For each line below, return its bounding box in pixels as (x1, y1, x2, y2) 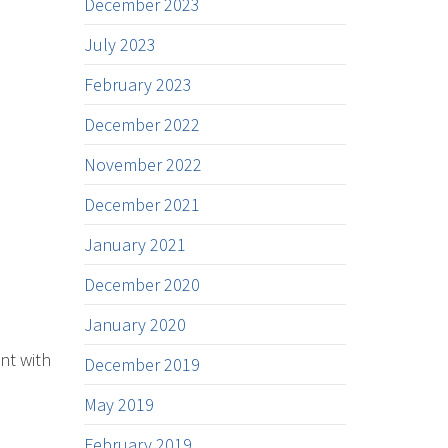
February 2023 (83, 73, 192, 96)
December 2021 (83, 193, 200, 216)
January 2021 (83, 233, 186, 256)
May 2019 (83, 393, 154, 416)
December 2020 (83, 273, 200, 296)
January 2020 (83, 313, 186, 336)
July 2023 (83, 33, 156, 56)
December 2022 (83, 113, 200, 136)
